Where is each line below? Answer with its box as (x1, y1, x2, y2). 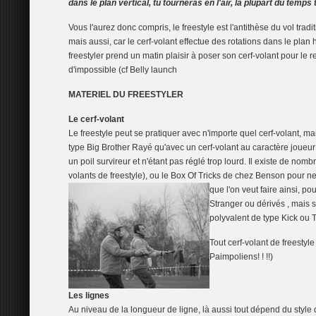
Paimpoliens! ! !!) (209, 252, 273, 262)
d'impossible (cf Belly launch (68, 65, 177, 75)
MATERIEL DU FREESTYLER (68, 90, 183, 99)
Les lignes (68, 291, 109, 300)
